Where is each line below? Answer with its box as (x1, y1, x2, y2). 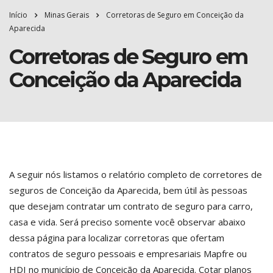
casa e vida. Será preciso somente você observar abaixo (9, 216, 246, 228)
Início (9, 10, 27, 20)
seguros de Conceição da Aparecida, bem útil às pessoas (9, 184, 247, 196)
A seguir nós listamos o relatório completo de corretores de (9, 168, 262, 180)
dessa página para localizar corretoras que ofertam (9, 232, 224, 244)
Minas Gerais (44, 10, 89, 20)
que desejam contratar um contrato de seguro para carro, (9, 200, 253, 212)
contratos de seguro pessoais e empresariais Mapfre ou (9, 247, 247, 260)
